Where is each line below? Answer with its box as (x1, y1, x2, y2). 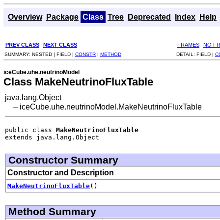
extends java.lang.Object (5, 133, 99, 141)
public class (5, 126, 56, 134)
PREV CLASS (5, 41, 39, 48)
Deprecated (128, 13, 171, 21)
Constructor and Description (7, 168, 114, 177)
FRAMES (177, 41, 199, 48)
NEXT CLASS (43, 41, 77, 48)
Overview (8, 13, 42, 21)
